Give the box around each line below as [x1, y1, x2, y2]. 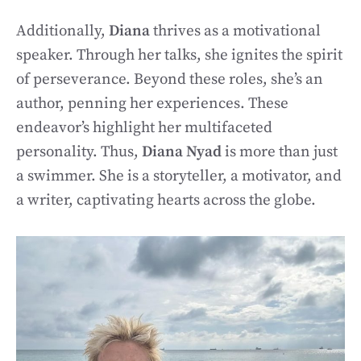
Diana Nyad [142, 143, 225, 161]
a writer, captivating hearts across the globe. [16, 191, 316, 210]
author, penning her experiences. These [16, 94, 288, 113]
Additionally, [16, 22, 109, 40]
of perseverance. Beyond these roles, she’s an [16, 70, 323, 89]
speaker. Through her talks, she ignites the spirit [16, 46, 342, 64]
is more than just [225, 143, 338, 161]
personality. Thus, [16, 143, 142, 161]
